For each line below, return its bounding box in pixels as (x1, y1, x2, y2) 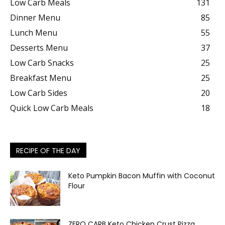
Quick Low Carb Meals (10, 102, 93, 114)
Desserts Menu (10, 42, 68, 53)
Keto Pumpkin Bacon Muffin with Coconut (68, 171, 215, 181)
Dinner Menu (10, 12, 60, 23)
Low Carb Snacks (10, 57, 74, 68)
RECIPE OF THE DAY (16, 146, 80, 156)
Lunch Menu (10, 27, 57, 38)
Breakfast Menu (10, 72, 71, 83)
